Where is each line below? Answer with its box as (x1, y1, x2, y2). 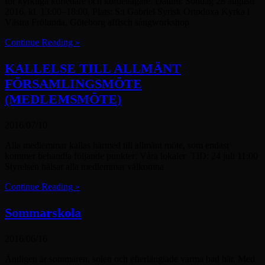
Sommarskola (5, 205, 81, 221)
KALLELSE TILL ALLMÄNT (5, 61, 181, 76)
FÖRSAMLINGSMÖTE (5, 76, 142, 92)
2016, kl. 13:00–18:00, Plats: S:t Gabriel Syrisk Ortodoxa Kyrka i (5, 7, 250, 17)
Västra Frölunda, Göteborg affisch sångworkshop (5, 17, 189, 28)
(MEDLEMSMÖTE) (5, 92, 121, 107)
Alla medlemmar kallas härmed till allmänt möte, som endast (5, 140, 229, 151)
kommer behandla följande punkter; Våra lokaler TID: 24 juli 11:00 (5, 151, 258, 161)
